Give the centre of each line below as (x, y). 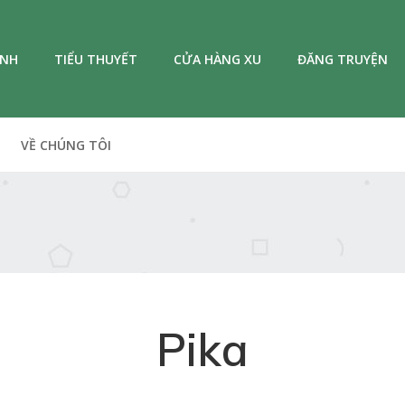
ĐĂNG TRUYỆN (343, 59)
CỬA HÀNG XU (217, 59)
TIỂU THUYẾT (96, 59)
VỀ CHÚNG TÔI (66, 145)
